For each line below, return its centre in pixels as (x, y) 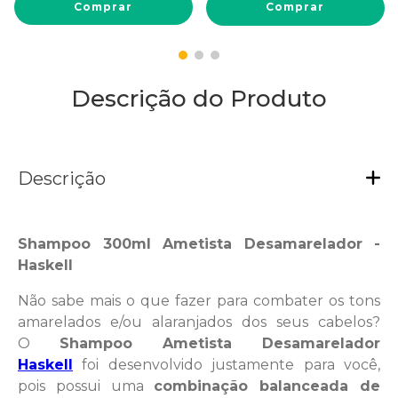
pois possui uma (86, 386)
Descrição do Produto (199, 99)
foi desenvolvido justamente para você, (227, 364)
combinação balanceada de (267, 386)
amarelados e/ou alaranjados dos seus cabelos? (199, 322)
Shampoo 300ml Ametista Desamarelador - (199, 243)
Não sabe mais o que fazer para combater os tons (199, 300)
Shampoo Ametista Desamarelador (220, 343)
